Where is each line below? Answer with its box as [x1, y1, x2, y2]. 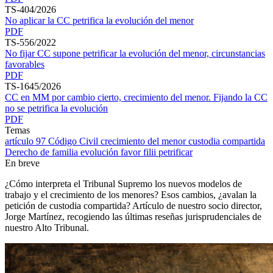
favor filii [121, 146, 158, 157]
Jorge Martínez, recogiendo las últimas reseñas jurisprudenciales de [5, 211, 261, 222]
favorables [5, 58, 44, 69]
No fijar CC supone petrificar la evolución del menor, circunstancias [5, 48, 265, 58]
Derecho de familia [5, 146, 80, 157]
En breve [5, 157, 40, 168]
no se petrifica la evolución [5, 102, 108, 113]
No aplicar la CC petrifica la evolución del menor [5, 15, 194, 26]
